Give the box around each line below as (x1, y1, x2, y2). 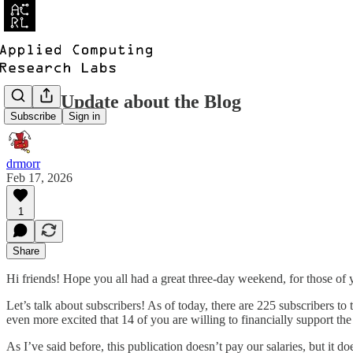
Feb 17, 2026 (6, 170, 72, 184)
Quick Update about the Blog (6, 91, 241, 112)
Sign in (69, 110, 100, 123)
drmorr (6, 156, 40, 170)
